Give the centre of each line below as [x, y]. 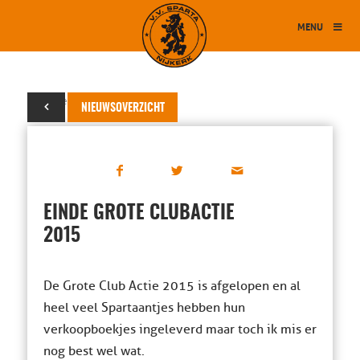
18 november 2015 [74, 101]
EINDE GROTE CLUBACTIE [139, 214]
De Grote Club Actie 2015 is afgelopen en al [172, 286]
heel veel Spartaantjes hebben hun [144, 308]
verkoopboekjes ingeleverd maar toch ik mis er [180, 329]
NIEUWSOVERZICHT [123, 108]
